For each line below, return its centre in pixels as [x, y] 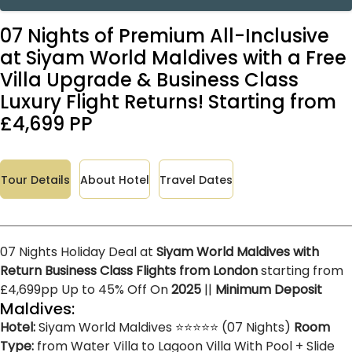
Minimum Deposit [269, 289]
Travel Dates [196, 180]
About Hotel [115, 180]
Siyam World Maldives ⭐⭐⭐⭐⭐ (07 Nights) [165, 327]
